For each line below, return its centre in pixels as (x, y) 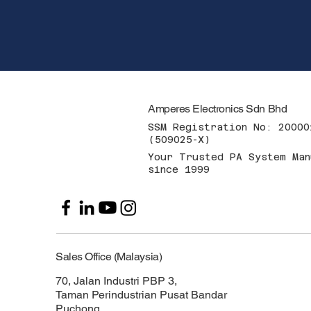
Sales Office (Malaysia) (109, 256)
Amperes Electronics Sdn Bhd (218, 109)
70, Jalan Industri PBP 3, (117, 280)
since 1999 (179, 169)
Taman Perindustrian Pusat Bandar (142, 294)
